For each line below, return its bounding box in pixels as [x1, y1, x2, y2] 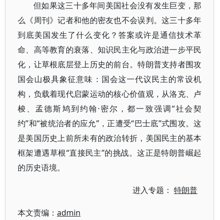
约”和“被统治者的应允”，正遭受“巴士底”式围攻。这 [18, 118, 202, 129]
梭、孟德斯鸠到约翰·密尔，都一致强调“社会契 [18, 103, 202, 114]
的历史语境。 [18, 162, 65, 173]
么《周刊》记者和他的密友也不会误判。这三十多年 [18, 15, 202, 26]
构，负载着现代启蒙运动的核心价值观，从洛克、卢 [18, 88, 202, 99]
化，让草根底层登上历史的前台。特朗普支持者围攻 [18, 59, 202, 70]
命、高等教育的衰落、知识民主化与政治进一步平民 [18, 44, 202, 55]
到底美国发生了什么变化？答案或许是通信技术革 [18, 29, 202, 40]
